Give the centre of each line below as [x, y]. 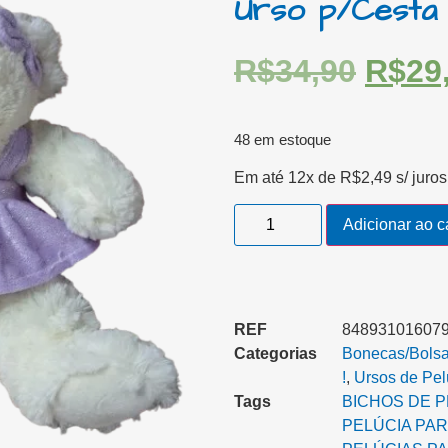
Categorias [275, 354]
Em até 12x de [287, 177]
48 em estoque [282, 140]
